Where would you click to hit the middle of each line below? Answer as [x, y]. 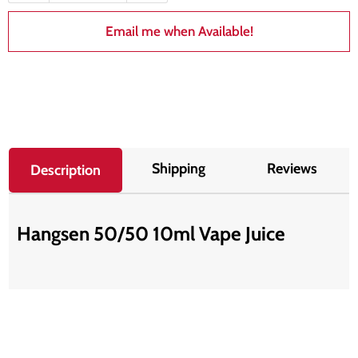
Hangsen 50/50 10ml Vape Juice [151, 234]
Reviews [292, 168]
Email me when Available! [179, 31]
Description [66, 170]
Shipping [179, 168]
